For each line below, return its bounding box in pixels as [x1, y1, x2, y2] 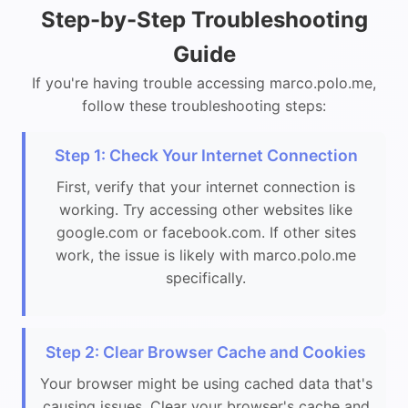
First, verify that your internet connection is [56, 178, 355, 197]
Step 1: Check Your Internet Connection [54, 146, 358, 166]
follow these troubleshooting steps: [82, 96, 326, 115]
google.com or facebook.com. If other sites [56, 223, 356, 242]
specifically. [166, 269, 246, 288]
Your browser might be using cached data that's [39, 373, 372, 393]
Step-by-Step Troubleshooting [40, 5, 368, 33]
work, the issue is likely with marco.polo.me [56, 246, 356, 265]
